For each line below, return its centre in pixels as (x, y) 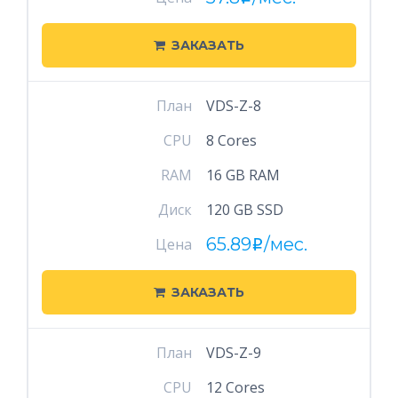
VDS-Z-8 (233, 106)
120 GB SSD (244, 210)
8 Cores (231, 140)
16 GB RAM (243, 175)
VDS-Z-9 (233, 353)
